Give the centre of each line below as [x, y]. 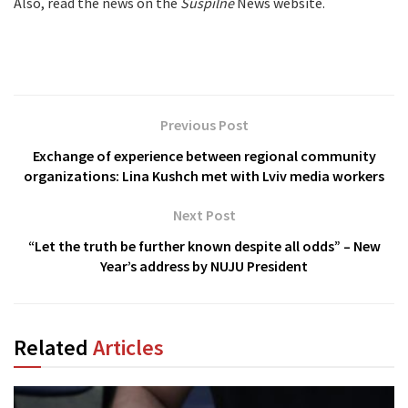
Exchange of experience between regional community [204, 155]
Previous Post [204, 124]
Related [53, 347]
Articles [128, 347]
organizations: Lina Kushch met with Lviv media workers [204, 175]
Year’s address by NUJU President [204, 265]
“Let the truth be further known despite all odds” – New [204, 245]
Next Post [204, 214]
